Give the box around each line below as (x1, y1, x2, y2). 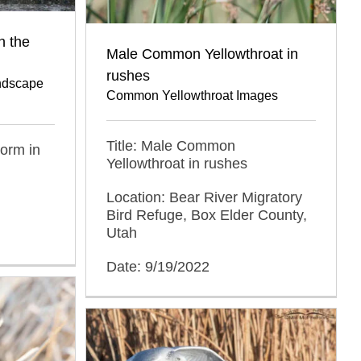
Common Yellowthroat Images (106, 88, 278, 102)
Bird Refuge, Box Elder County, (106, 206, 307, 223)
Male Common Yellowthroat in (106, 45, 298, 62)
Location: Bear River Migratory (106, 189, 302, 205)
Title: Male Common (106, 137, 235, 154)
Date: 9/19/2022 (106, 258, 210, 275)
